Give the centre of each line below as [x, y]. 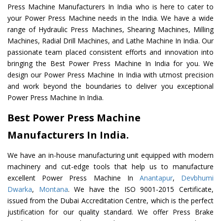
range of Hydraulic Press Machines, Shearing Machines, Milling [110, 30]
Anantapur [156, 178]
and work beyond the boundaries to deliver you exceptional [110, 86]
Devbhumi [198, 178]
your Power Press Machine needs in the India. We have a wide [110, 18]
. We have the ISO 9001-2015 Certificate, [141, 189]
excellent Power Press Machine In [74, 178]
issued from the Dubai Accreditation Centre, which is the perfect [110, 201]
